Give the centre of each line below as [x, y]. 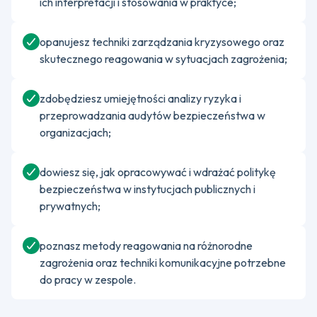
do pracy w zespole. [88, 279]
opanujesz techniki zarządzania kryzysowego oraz [162, 42]
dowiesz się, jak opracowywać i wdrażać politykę [158, 172]
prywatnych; [70, 206]
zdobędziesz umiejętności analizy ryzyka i [140, 98]
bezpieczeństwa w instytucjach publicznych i [148, 189]
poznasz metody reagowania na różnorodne [146, 246]
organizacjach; [75, 132]
